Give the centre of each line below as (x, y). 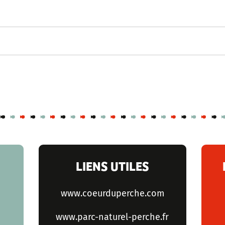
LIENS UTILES (112, 165)
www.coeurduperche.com (112, 194)
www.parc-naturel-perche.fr (113, 217)
